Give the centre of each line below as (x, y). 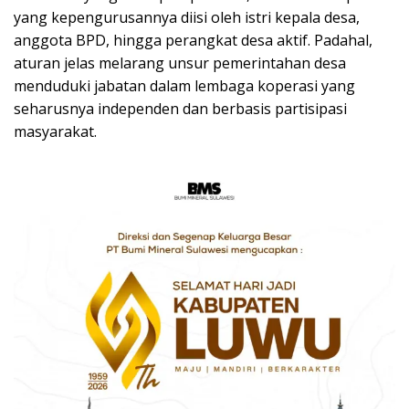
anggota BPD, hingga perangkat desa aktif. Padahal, (193, 40)
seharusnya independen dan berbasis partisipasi (180, 108)
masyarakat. (55, 131)
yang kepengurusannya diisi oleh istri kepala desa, (187, 17)
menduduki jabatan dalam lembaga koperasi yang (184, 85)
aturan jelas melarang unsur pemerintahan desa (180, 63)
